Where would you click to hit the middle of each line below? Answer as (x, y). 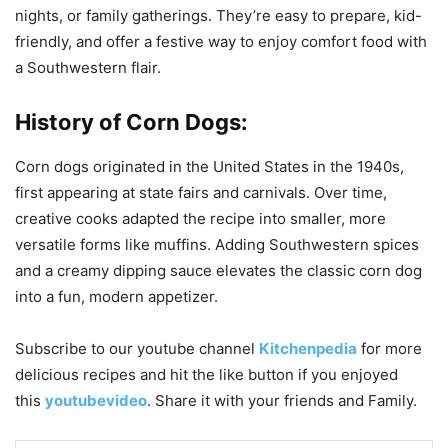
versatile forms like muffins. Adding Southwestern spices (217, 245)
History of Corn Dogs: (131, 122)
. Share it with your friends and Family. (282, 401)
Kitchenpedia (308, 349)
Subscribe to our (76, 349)
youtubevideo (96, 401)
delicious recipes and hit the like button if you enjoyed (206, 375)
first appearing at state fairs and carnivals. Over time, (201, 193)
